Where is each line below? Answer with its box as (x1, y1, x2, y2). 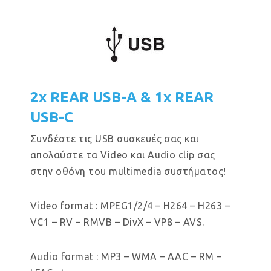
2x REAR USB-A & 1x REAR (30, 89, 214, 105)
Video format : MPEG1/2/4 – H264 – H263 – (30, 200, 230, 211)
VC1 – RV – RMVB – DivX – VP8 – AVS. (30, 217, 204, 227)
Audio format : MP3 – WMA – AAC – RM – (30, 251, 222, 262)
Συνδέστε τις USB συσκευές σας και (30, 133, 199, 144)
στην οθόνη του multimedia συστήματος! (30, 166, 226, 177)
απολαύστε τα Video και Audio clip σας (30, 149, 215, 160)
